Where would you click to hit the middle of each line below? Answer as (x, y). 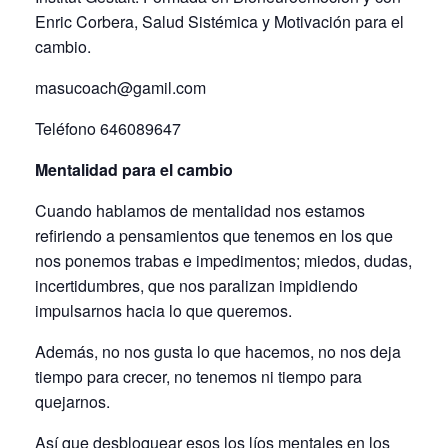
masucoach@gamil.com (120, 88)
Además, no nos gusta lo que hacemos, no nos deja (218, 352)
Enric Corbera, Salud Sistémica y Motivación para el (219, 22)
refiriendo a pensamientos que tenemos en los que (214, 236)
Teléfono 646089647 (108, 129)
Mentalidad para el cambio (134, 170)
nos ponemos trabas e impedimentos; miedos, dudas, (223, 261)
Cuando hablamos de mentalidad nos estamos (200, 211)
